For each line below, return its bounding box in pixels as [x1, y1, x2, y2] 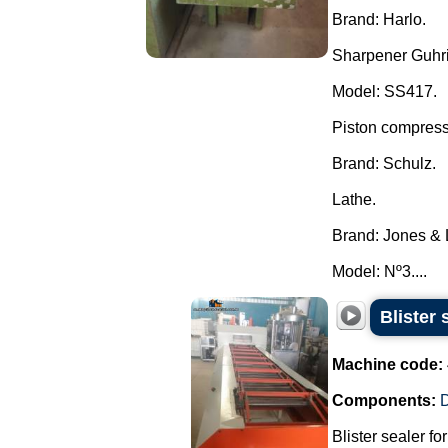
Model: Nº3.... [332, 263, 427, 280]
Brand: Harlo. [332, 11, 426, 28]
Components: [332, 392, 436, 409]
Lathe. [332, 191, 376, 208]
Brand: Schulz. [332, 155, 436, 172]
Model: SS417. [332, 83, 437, 100]
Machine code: [332, 356, 443, 373]
